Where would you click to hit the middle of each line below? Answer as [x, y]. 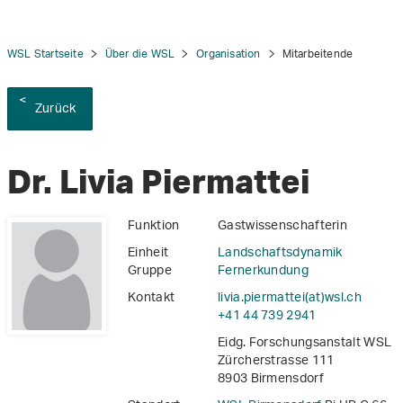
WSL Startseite [45, 54]
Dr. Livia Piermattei [158, 182]
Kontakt [152, 299]
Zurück [56, 109]
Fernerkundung [263, 272]
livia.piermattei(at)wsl [281, 299]
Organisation [228, 54]
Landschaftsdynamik [280, 254]
